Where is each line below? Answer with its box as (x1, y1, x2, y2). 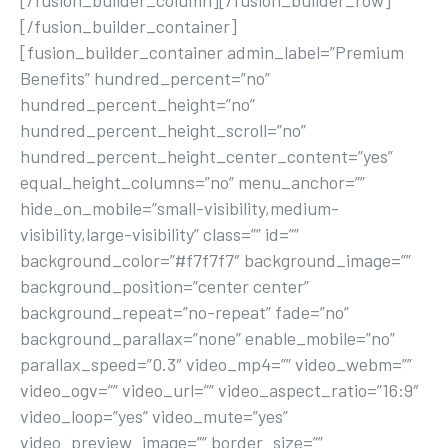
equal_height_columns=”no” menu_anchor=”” (20, 171, 365, 193)
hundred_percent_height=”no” (20, 93, 255, 115)
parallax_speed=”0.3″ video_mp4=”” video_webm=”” (20, 353, 412, 375)
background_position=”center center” (20, 275, 309, 297)
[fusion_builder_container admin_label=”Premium (20, 41, 404, 63)
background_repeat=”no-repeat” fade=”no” (20, 301, 349, 323)
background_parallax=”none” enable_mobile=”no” (20, 327, 395, 349)
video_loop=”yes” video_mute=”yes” (20, 405, 288, 427)
